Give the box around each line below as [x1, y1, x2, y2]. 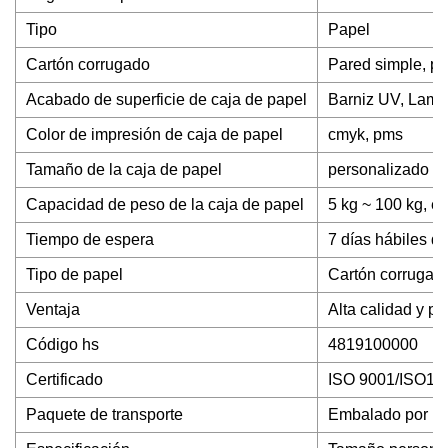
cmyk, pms [328, 126, 403, 143]
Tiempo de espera [26, 231, 154, 248]
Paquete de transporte [26, 406, 183, 423]
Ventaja [26, 301, 80, 318]
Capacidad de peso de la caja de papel [26, 196, 304, 213]
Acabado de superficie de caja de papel [26, 91, 307, 108]
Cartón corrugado [26, 56, 150, 73]
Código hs [26, 336, 99, 353]
